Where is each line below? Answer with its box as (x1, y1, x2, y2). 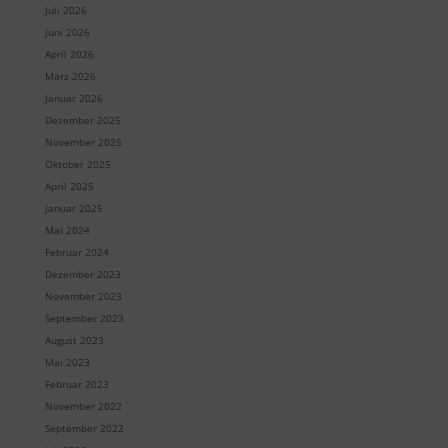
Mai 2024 (44, 223, 90, 238)
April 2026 (44, 47, 94, 62)
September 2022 (44, 421, 124, 436)
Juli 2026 (44, 3, 87, 18)
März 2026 (44, 69, 96, 84)
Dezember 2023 (44, 267, 121, 282)
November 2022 (44, 399, 122, 414)
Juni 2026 (44, 25, 90, 40)
